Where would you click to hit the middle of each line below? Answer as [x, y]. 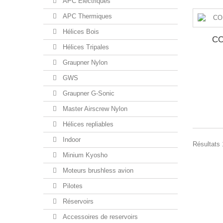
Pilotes [72, 186]
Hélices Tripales [85, 47]
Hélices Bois [80, 32]
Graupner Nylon [84, 62]
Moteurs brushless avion [97, 170]
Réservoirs [77, 201]
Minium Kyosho [84, 155]
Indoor [71, 140]
